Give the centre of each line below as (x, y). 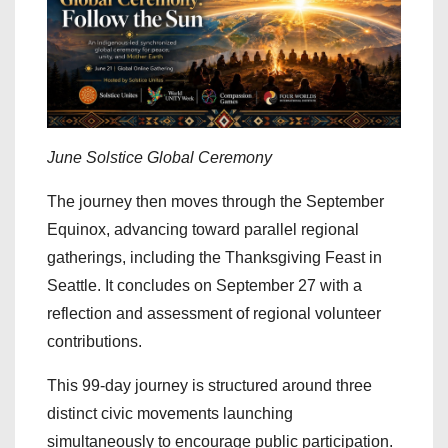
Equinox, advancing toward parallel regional (203, 230)
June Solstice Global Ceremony (159, 158)
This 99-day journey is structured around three (209, 386)
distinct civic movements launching (170, 414)
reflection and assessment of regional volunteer (214, 314)
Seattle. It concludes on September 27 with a (204, 286)
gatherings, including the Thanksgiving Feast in (214, 258)
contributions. (94, 342)
